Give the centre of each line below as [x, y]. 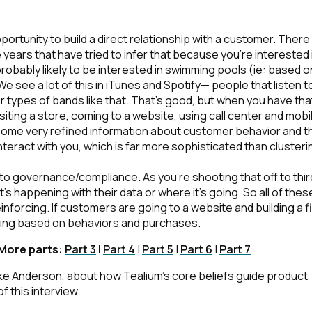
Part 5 [158, 249]
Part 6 [196, 249]
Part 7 [235, 249]
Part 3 [80, 249]
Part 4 [119, 249]
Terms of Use [218, 100]
